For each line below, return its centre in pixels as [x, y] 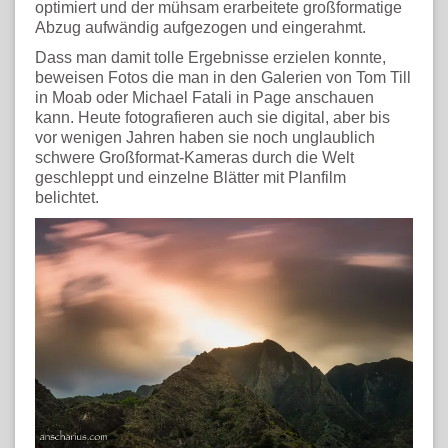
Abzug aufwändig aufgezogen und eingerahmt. [200, 28]
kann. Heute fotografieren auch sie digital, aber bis [212, 118]
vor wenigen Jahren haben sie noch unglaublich [205, 138]
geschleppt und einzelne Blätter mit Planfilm [190, 178]
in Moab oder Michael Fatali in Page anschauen [204, 98]
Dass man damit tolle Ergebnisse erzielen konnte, [210, 58]
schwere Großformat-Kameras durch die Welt [194, 158]
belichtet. [67, 198]
